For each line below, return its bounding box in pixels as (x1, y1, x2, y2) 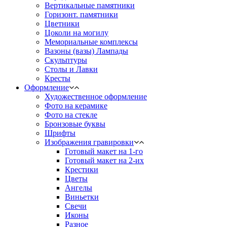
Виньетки (65, 192, 99, 201)
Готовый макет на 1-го (65, 146, 143, 156)
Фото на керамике (45, 101, 107, 110)
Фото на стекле (45, 110, 97, 119)
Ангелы (65, 183, 92, 192)
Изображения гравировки (45, 137, 134, 146)
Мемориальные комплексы (45, 37, 138, 46)
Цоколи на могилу (45, 28, 108, 37)
